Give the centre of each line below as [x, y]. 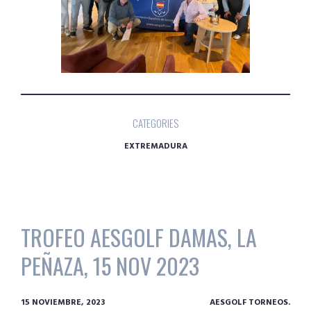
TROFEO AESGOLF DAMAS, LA [139, 237]
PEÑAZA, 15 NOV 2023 [110, 266]
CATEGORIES [155, 123]
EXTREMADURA [155, 146]
